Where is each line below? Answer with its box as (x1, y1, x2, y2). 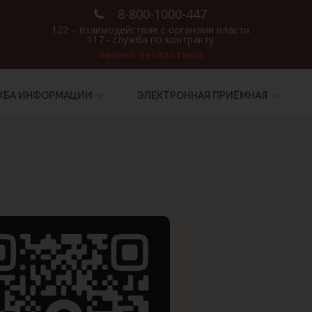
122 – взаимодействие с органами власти (52, 22, 249, 36)
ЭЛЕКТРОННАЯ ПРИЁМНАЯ (136, 89, 267, 101)
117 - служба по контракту (87, 32, 214, 46)
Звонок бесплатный (97, 47, 203, 61)
